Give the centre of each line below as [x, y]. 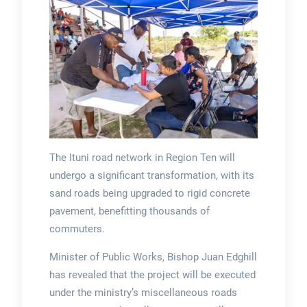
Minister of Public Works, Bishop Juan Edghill [153, 257]
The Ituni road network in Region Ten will [142, 158]
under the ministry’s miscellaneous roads [143, 293]
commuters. [77, 229]
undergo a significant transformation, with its [151, 176]
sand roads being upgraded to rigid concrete [149, 194]
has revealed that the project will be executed [152, 275]
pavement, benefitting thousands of [129, 211]
